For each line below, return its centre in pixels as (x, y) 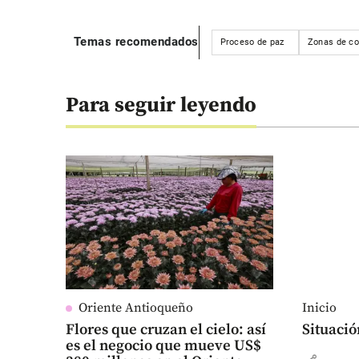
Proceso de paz (252, 42)
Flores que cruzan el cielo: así (165, 330)
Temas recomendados (136, 42)
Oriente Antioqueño (135, 308)
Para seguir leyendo (161, 105)
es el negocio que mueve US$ (163, 346)
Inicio (320, 308)
